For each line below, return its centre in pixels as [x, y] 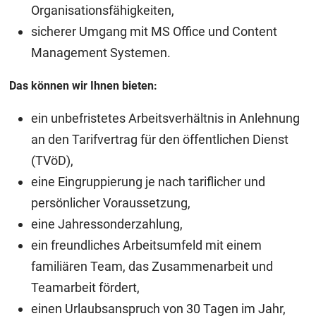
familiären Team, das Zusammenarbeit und [152, 267]
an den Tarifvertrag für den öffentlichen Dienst [159, 140]
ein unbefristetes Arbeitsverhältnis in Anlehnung [165, 119]
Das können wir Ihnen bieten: [83, 86]
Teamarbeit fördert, [86, 288]
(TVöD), [53, 161]
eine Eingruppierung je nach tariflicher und [148, 182]
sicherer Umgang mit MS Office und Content [154, 32]
